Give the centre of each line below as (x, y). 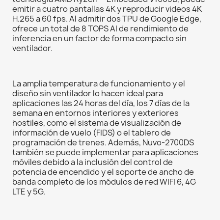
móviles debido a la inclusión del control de (93, 162)
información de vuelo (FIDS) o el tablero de (92, 133)
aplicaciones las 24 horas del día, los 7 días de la (101, 103)
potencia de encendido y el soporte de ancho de (103, 172)
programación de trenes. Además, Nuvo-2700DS (103, 143)
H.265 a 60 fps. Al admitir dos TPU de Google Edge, (107, 19)
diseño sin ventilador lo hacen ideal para (88, 94)
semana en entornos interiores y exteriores (96, 113)
